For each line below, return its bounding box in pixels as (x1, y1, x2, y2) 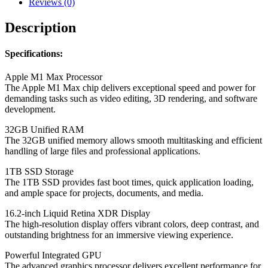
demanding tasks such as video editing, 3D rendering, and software (5, 93, 257, 104)
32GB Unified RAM (5, 124, 84, 135)
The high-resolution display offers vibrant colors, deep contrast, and (5, 219, 259, 230)
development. (5, 104, 56, 115)
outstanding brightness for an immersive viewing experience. (5, 230, 233, 240)
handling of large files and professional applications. (5, 146, 200, 157)
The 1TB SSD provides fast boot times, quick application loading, (5, 177, 254, 188)
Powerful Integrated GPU (5, 250, 102, 261)
